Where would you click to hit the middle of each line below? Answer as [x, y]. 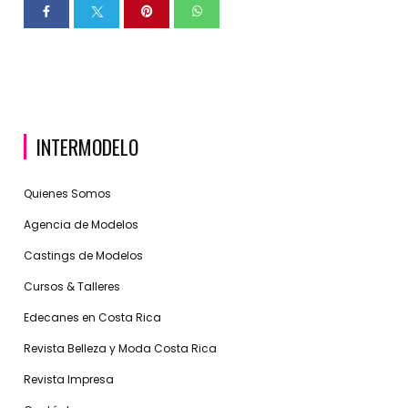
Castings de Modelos [84, 255]
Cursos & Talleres [72, 286]
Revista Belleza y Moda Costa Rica [121, 348]
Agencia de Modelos [82, 224]
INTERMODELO [87, 146]
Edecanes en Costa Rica [93, 317]
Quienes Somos [68, 193]
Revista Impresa [69, 379]
